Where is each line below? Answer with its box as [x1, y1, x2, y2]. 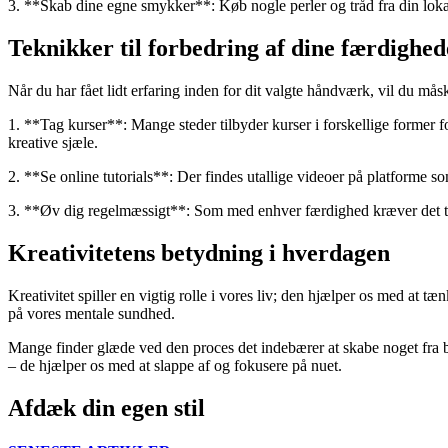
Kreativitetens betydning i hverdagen [8, 239, 390, 266]
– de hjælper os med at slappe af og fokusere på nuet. [8, 356, 342, 374]
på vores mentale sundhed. [8, 304, 175, 322]
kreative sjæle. [8, 134, 98, 152]
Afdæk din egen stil [8, 394, 205, 421]
